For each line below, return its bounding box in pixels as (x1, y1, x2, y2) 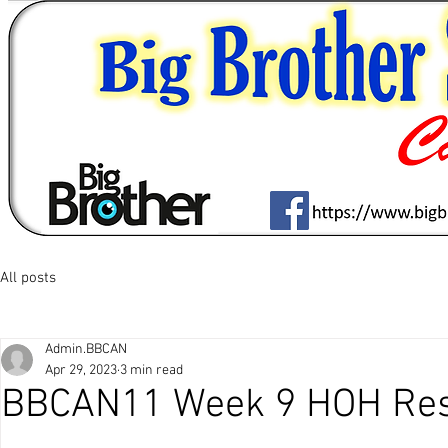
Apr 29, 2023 (45, 362, 117, 379)
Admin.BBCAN (45, 341, 127, 358)
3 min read (120, 362, 183, 379)
